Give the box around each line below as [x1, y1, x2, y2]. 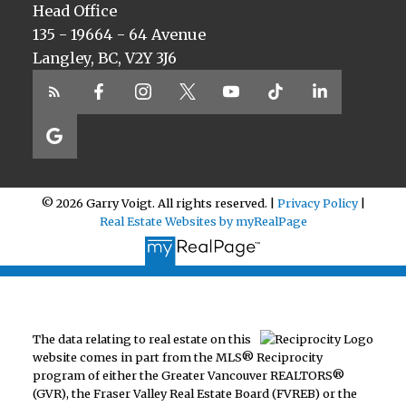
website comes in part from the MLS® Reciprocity [32, 350, 323, 365]
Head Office [32, 2, 117, 21]
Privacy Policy [277, 196, 358, 211]
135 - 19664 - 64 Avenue [32, 25, 206, 44]
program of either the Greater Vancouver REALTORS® [32, 368, 344, 383]
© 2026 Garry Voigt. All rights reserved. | [41, 196, 277, 211]
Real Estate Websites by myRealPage [99, 214, 307, 229]
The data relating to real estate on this [32, 332, 251, 347]
